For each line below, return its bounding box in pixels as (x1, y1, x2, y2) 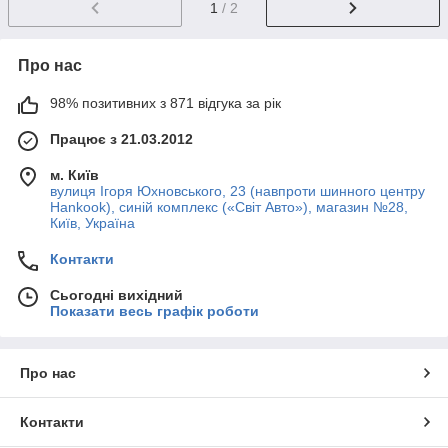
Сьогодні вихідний (50, 287, 183, 304)
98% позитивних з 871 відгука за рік (50, 95, 281, 112)
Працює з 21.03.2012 (50, 131, 193, 148)
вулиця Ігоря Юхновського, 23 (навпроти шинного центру (50, 183, 425, 200)
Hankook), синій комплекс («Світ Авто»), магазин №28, (50, 199, 408, 216)
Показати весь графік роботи (50, 303, 259, 320)
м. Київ (50, 167, 99, 184)
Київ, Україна (50, 215, 135, 232)
